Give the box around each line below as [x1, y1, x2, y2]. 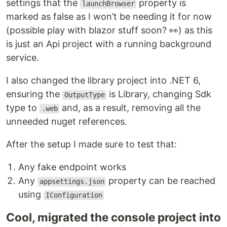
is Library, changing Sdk [106, 89, 212, 100]
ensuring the [6, 89, 62, 100]
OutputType [64, 91, 105, 99]
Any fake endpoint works [18, 162, 126, 173]
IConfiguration [45, 191, 102, 200]
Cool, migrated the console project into [6, 210, 221, 224]
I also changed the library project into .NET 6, [6, 75, 201, 86]
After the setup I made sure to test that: [6, 139, 177, 150]
